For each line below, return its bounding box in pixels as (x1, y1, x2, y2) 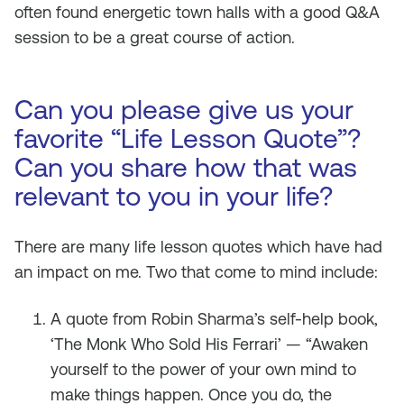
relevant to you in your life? (14, 180, 333, 212)
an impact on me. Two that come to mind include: (14, 262, 378, 281)
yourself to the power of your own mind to (50, 360, 356, 379)
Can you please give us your (14, 94, 353, 125)
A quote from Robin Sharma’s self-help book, (50, 309, 378, 328)
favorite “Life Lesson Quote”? (14, 123, 361, 154)
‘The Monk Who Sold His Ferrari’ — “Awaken (50, 335, 368, 353)
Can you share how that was (14, 151, 357, 183)
